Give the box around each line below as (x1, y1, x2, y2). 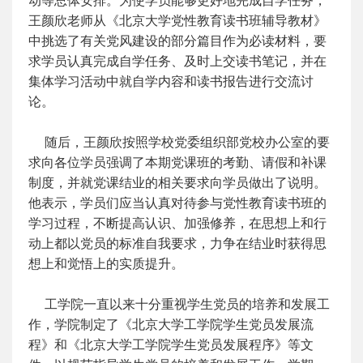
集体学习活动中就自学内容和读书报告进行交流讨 (28, 75, 314, 88)
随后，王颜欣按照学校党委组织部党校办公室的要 (28, 135, 330, 149)
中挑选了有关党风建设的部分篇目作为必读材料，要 (28, 34, 327, 48)
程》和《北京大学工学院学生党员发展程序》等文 (28, 338, 314, 352)
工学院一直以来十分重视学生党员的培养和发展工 (28, 297, 330, 311)
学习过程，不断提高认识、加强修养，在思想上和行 (28, 216, 327, 230)
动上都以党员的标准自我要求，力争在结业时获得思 (28, 237, 327, 250)
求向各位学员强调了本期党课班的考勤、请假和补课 (28, 156, 327, 169)
